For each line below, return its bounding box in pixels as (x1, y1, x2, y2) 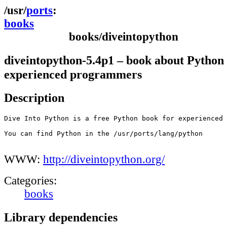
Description (4, 91, 64, 105)
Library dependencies (4, 210, 118, 224)
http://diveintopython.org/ (43, 153, 165, 166)
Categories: (4, 174, 57, 187)
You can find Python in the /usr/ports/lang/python (4, 130, 203, 138)
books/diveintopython (69, 30, 178, 43)
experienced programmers (4, 67, 142, 81)
